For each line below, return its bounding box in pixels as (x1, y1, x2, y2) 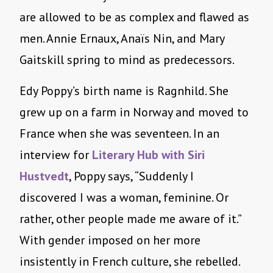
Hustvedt (19, 168, 69, 185)
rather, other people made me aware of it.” (19, 211, 241, 227)
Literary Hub (92, 147, 161, 163)
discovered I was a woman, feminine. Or (19, 190, 229, 206)
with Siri (161, 147, 205, 163)
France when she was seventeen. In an (19, 126, 219, 142)
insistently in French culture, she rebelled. (19, 253, 239, 270)
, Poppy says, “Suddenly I (69, 168, 194, 185)
